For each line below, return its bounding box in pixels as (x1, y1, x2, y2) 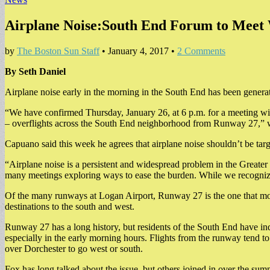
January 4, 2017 (108, 45, 169, 56)
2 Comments (177, 45, 225, 56)
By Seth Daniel (5, 66, 66, 77)
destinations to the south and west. (5, 201, 134, 212)
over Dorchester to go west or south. (5, 243, 143, 254)
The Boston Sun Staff (17, 45, 99, 56)
